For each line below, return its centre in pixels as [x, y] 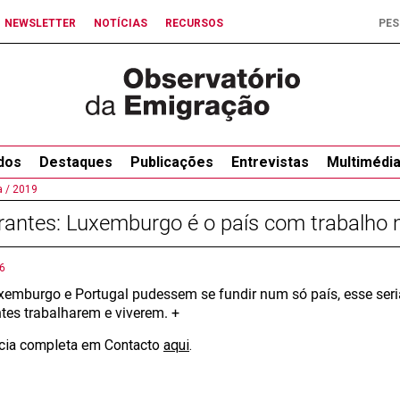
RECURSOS [194, 23]
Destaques [75, 162]
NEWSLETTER [40, 23]
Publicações [171, 162]
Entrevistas [270, 162]
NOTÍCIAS [121, 23]
